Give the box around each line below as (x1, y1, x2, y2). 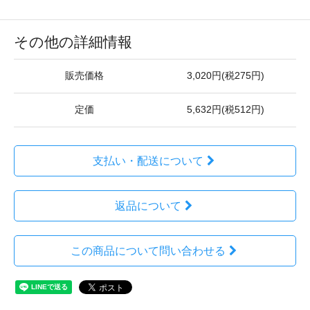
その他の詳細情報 (14, 34, 132, 50)
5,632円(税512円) (187, 104, 264, 115)
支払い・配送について (92, 155, 203, 167)
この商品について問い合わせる (70, 245, 226, 257)
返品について (114, 200, 181, 212)
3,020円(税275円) (187, 71, 264, 81)
